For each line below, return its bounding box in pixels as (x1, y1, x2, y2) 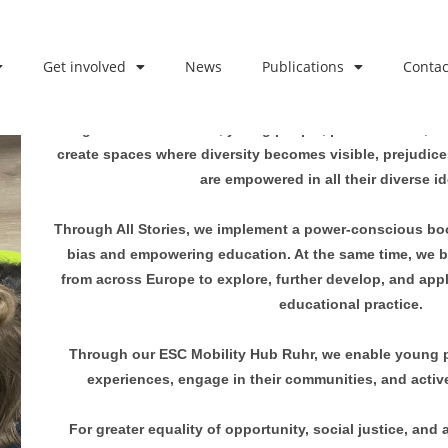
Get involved (42, 57, 126, 77)
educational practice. (279, 296, 424, 312)
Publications (261, 57, 344, 77)
